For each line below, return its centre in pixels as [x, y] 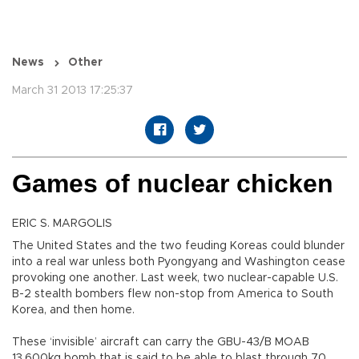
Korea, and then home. [73, 311]
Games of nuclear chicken [173, 184]
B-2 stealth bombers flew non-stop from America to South [173, 294]
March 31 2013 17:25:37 [73, 91]
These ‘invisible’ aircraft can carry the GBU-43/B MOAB [161, 343]
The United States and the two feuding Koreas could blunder [178, 246]
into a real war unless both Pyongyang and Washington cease [179, 262]
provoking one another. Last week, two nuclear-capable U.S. [175, 278]
